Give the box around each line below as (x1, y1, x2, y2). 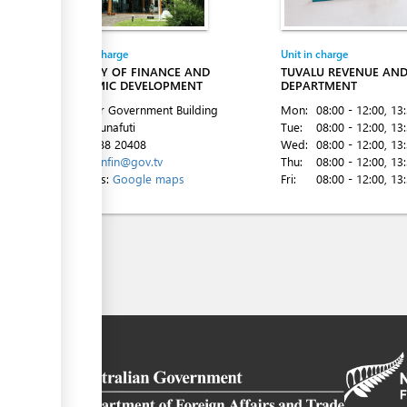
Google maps (113, 171, 184, 186)
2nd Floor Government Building (54, 102, 218, 117)
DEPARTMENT (281, 77, 357, 93)
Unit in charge (281, 46, 348, 61)
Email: (54, 154, 88, 169)
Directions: (54, 171, 113, 186)
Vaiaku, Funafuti (54, 119, 135, 134)
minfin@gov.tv (88, 154, 163, 169)
